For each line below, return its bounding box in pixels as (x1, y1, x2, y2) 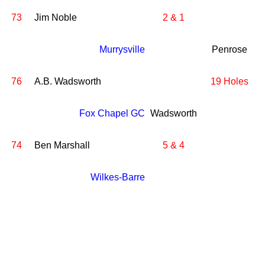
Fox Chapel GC (79, 108, 145, 118)
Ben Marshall (34, 140, 90, 150)
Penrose (212, 44, 247, 54)
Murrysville (99, 44, 145, 54)
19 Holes (211, 76, 248, 86)
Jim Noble (34, 12, 77, 22)
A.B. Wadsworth (34, 76, 101, 86)
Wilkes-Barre (91, 172, 145, 182)
